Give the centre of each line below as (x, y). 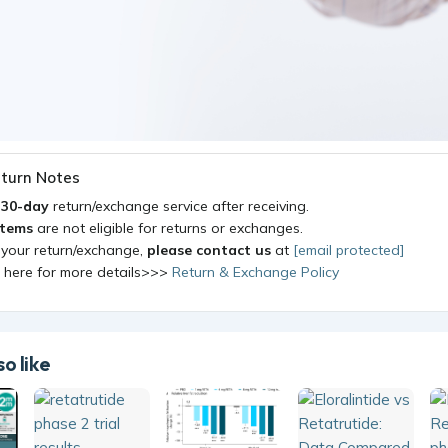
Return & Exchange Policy (255, 271)
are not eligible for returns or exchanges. (168, 227)
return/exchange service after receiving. (181, 205)
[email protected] (348, 249)
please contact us (209, 249)
